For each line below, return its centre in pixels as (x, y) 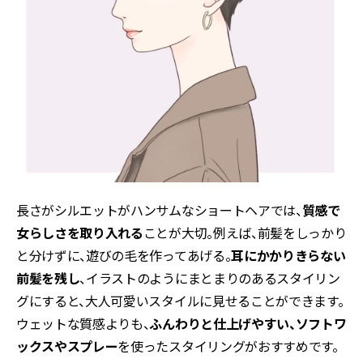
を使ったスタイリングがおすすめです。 (228, 346)
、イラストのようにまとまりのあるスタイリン (210, 278)
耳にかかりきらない (288, 256)
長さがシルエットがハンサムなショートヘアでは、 (159, 210)
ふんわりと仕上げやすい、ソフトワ (248, 324)
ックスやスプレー (67, 346)
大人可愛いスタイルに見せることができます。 (215, 301)
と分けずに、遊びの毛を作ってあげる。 (124, 256)
